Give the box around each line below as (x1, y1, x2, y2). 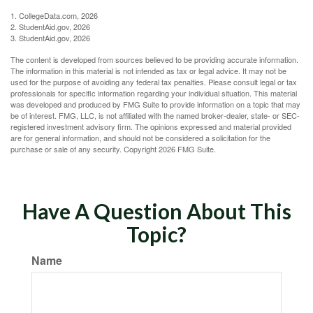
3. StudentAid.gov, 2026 (10, 32, 90, 43)
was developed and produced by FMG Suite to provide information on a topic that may (10, 99, 300, 110)
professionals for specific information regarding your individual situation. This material (10, 87, 297, 99)
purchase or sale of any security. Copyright (10, 143, 159, 154)
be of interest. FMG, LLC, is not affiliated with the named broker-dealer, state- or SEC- (10, 110, 300, 121)
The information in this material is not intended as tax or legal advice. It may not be (10, 65, 286, 76)
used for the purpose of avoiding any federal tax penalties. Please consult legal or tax (10, 76, 297, 87)
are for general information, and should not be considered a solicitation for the (10, 132, 270, 143)
